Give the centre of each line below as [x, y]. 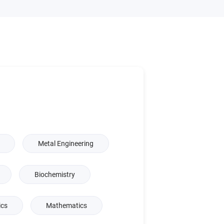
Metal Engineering [66, 144]
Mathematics [66, 206]
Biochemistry [54, 175]
